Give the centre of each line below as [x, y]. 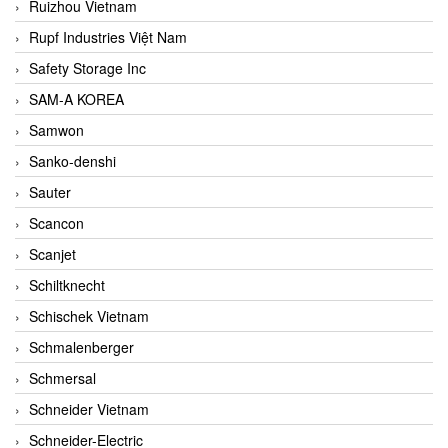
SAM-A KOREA [76, 98]
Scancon [56, 222]
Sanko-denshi [72, 160]
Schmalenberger [81, 346]
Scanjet [52, 253]
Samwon [56, 129]
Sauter [50, 191]
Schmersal [62, 377]
